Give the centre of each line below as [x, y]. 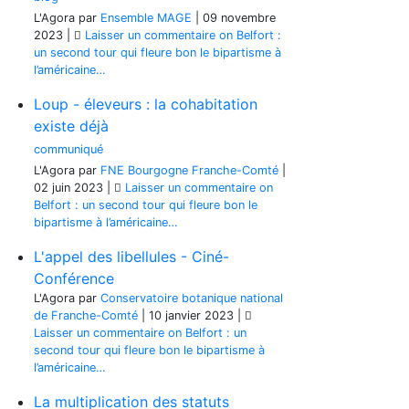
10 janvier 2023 [191, 315]
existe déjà [71, 126]
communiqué [68, 149]
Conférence [74, 278]
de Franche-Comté [86, 315]
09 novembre [239, 18]
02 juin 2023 [68, 188]
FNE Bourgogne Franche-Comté [189, 170]
